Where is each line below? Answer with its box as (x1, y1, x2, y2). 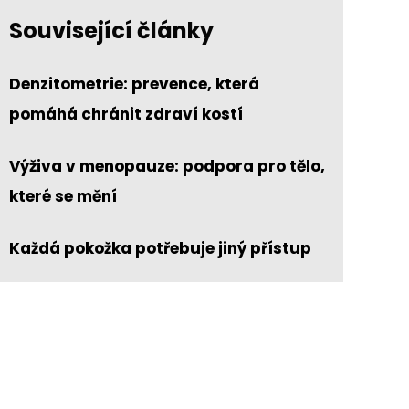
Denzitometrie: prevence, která (8, 73, 259, 96)
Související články (8, 16, 214, 47)
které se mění (8, 185, 117, 208)
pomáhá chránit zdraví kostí (8, 103, 243, 126)
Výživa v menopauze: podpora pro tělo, (8, 155, 325, 178)
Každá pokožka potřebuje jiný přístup (8, 237, 311, 260)
